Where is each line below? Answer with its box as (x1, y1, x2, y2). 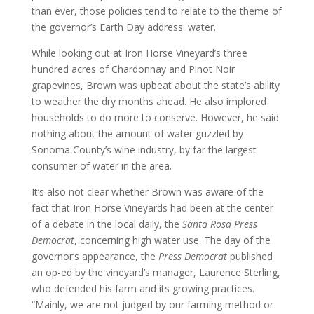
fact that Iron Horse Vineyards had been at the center (31, 201, 273, 214)
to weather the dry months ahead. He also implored (31, 95, 266, 108)
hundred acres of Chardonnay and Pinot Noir (31, 62, 235, 76)
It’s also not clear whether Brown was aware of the (31, 185, 264, 198)
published (226, 250, 273, 263)
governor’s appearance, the (31, 250, 158, 263)
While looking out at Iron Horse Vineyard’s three (31, 46, 247, 60)
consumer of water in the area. (31, 159, 172, 172)
